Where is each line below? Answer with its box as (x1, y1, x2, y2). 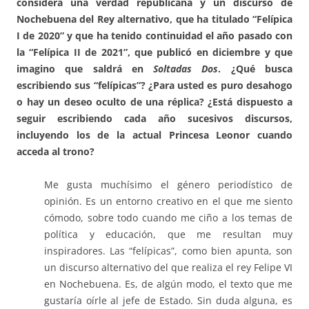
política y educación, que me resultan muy (44, 228, 292, 241)
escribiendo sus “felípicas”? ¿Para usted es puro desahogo (17, 79, 292, 92)
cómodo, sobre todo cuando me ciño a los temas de (44, 211, 292, 225)
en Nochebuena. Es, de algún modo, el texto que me (44, 277, 292, 291)
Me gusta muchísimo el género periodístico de (44, 178, 292, 192)
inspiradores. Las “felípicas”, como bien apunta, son (44, 244, 292, 258)
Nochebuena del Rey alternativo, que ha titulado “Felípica (17, 12, 292, 26)
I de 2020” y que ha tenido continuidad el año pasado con (17, 29, 292, 43)
